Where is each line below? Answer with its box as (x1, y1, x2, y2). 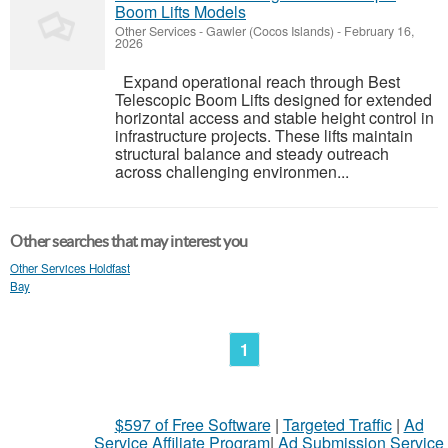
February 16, (341, 22, 414, 40)
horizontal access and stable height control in (115, 106, 434, 129)
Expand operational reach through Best (115, 70, 400, 93)
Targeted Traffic (282, 413, 392, 436)
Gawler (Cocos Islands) (206, 22, 334, 40)
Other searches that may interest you (10, 232, 248, 250)
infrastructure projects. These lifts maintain (115, 124, 413, 147)
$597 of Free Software (114, 413, 271, 436)
